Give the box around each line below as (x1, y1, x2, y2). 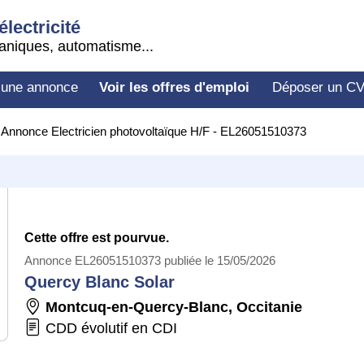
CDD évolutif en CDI (41, 320, 177, 336)
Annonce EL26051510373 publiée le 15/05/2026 (24, 253, 275, 267)
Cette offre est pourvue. (24, 231, 169, 245)
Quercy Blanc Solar (24, 273, 175, 291)
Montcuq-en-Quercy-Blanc (45, 299, 228, 315)
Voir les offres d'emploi (98, 80, 249, 95)
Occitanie (236, 299, 302, 315)
